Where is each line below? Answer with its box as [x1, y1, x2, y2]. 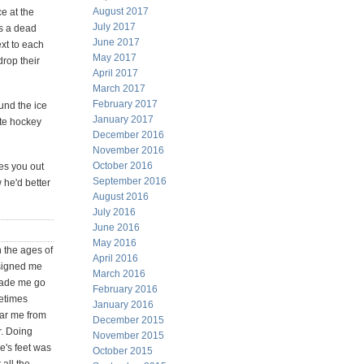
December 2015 [93, 314, 164, 326]
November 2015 [93, 330, 164, 341]
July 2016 [93, 206, 136, 218]
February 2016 [93, 284, 158, 295]
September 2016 [93, 175, 167, 187]
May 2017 [93, 52, 136, 63]
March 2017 [93, 83, 145, 94]
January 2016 [93, 299, 154, 310]
